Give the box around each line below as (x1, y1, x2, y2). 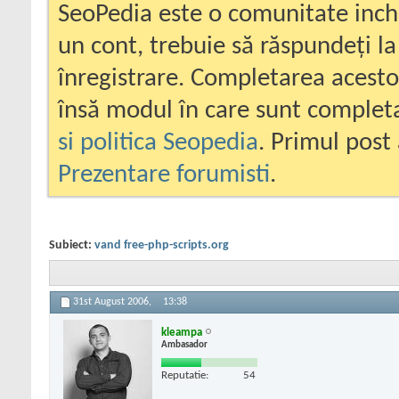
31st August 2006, (73, 297, 154, 308)
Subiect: (49, 239, 94, 252)
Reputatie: (161, 369, 208, 381)
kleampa (161, 326, 202, 338)
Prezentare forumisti (58, 162, 270, 188)
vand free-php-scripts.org (94, 239, 229, 252)
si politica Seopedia (58, 130, 258, 156)
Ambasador (161, 339, 208, 350)
